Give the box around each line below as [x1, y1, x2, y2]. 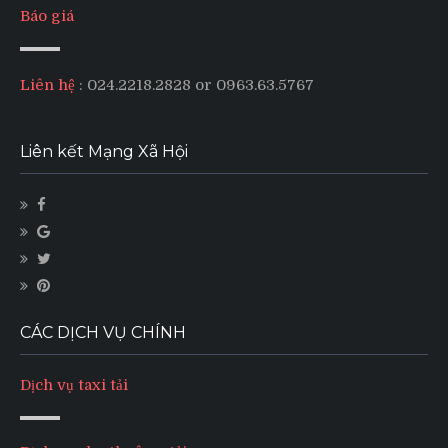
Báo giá [20, 7, 74, 26]
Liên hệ [20, 75, 75, 94]
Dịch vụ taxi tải [20, 375, 128, 394]
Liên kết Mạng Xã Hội [20, 141, 188, 161]
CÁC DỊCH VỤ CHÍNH [20, 322, 186, 342]
